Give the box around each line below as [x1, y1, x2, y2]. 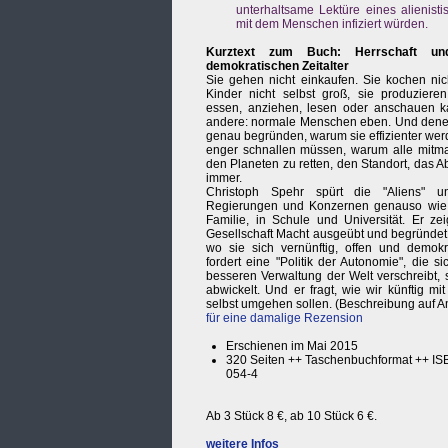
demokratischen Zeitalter [206, 59, 349, 73]
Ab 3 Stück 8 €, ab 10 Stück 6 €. [206, 409, 377, 423]
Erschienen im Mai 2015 [226, 339, 358, 353]
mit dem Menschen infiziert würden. [236, 17, 428, 31]
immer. [206, 171, 242, 185]
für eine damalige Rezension [206, 311, 363, 325]
